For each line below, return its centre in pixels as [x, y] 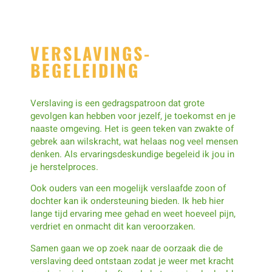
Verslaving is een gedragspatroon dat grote [117, 103]
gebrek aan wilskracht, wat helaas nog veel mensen [134, 141]
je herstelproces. [66, 167]
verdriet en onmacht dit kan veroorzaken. [113, 227]
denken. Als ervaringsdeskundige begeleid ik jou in [132, 154]
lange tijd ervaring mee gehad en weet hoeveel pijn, [133, 214]
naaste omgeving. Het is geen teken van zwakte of [132, 128]
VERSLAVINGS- [91, 53]
